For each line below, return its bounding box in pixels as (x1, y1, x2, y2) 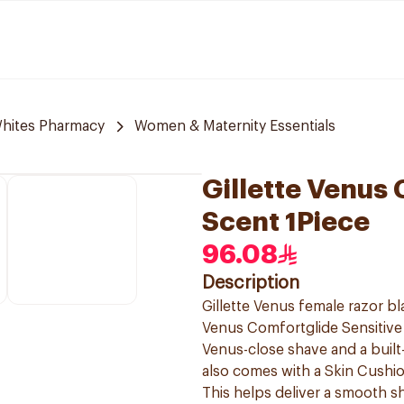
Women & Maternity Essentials (134, 119, 335, 133)
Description (202, 274, 299, 292)
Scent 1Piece (202, 208, 370, 235)
